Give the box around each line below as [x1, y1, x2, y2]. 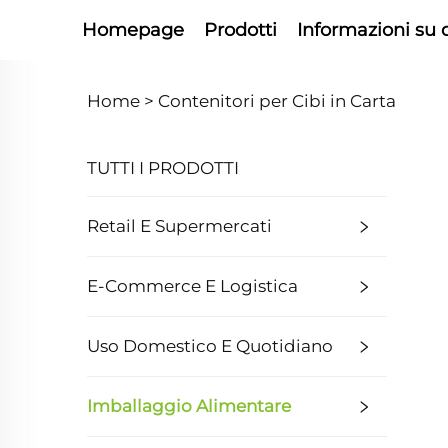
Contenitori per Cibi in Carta [158, 91, 396, 111]
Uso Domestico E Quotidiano [87, 336, 333, 356]
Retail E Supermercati [87, 216, 272, 236]
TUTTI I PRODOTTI [87, 158, 239, 178]
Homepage [82, 19, 184, 41]
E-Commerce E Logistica [87, 276, 298, 296]
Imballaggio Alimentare [87, 396, 291, 416]
